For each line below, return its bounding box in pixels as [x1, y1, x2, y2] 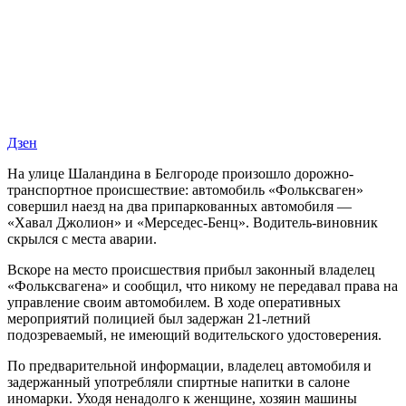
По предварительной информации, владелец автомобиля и [7, 357, 372, 373]
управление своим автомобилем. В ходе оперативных [7, 294, 341, 310]
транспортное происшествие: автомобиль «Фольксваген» [7, 181, 363, 198]
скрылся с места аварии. [7, 230, 157, 246]
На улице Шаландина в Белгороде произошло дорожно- [7, 165, 353, 181]
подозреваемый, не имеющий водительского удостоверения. [7, 326, 382, 343]
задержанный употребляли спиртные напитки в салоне [7, 373, 350, 390]
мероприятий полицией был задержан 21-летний [7, 310, 311, 326]
